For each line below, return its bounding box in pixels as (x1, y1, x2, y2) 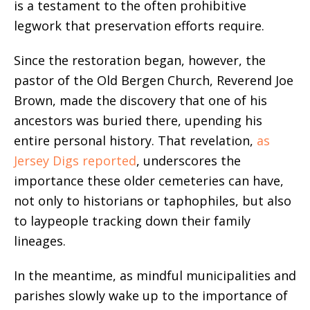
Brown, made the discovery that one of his (14, 92, 267, 109)
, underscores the (136, 152, 241, 169)
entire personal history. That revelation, (14, 132, 257, 149)
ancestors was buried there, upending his (14, 112, 262, 129)
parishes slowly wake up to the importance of (14, 287, 288, 304)
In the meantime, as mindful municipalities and (14, 267, 296, 284)
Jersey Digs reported (14, 152, 136, 169)
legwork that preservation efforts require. (14, 17, 264, 34)
